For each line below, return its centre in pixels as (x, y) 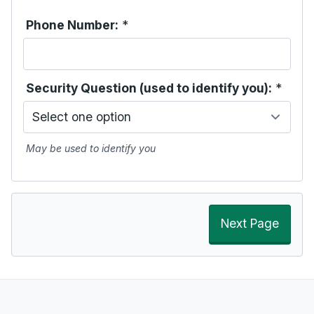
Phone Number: (72, 25)
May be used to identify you (91, 148)
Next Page (250, 223)
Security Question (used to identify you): (149, 88)
